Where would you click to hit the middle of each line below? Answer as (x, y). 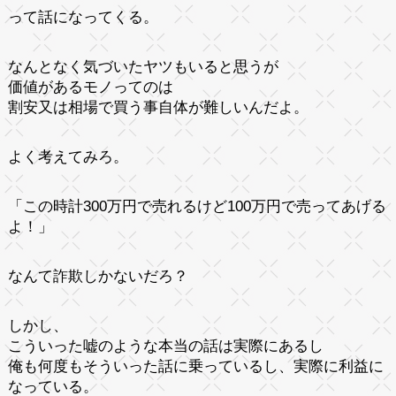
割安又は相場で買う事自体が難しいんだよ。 (158, 107)
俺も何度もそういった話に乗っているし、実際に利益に (195, 366)
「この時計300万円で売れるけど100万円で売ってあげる (197, 206)
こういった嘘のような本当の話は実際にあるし (165, 346)
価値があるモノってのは (90, 87)
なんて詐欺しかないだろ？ (98, 276)
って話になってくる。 (83, 17)
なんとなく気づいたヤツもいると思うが (143, 66)
